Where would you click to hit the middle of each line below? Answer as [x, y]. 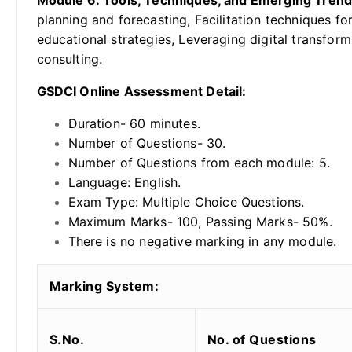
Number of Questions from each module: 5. [199, 163]
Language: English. [125, 183]
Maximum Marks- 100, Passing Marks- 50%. [200, 222]
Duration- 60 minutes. [134, 124]
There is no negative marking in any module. [202, 242]
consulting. [70, 59]
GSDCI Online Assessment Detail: [141, 92]
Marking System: [104, 286]
